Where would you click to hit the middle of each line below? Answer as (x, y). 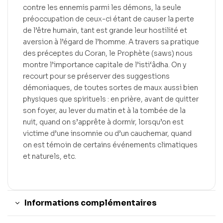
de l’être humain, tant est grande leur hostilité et (105, 30)
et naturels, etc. (50, 156)
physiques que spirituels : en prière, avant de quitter (111, 99)
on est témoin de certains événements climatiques (110, 145)
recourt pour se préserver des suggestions (96, 76)
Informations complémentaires (91, 203)
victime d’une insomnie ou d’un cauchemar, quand (107, 133)
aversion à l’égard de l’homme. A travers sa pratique (111, 42)
